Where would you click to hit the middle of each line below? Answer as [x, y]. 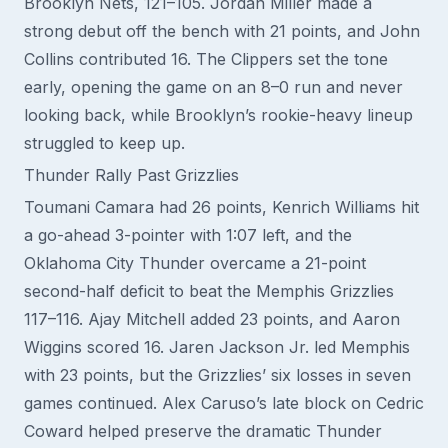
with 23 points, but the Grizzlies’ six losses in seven [217, 375]
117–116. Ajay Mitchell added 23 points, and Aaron [212, 319]
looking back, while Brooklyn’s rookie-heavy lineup [218, 115]
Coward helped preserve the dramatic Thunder [203, 431]
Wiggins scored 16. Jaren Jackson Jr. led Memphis [217, 347]
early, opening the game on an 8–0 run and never [213, 87]
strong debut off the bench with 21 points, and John [222, 31]
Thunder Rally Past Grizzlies [131, 175]
